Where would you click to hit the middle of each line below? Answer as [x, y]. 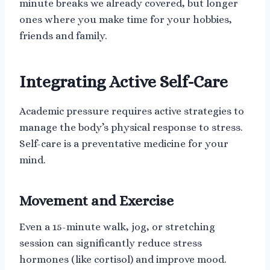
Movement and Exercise [96, 200]
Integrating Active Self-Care [124, 82]
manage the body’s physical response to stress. [131, 127]
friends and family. [63, 36]
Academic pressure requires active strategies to [132, 111]
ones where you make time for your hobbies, [126, 19]
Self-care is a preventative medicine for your [124, 143]
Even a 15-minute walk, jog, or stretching [117, 227]
